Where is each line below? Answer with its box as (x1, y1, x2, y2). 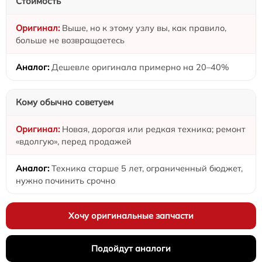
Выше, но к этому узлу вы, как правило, (62, 22, 226, 34)
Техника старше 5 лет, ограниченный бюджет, (51, 163, 243, 174)
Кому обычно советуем (16, 96, 113, 108)
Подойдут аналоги (91, 243, 171, 254)
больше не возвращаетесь (16, 35, 125, 46)
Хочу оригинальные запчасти (68, 210, 194, 222)
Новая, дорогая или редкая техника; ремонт (62, 123, 246, 135)
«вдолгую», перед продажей (16, 136, 132, 147)
